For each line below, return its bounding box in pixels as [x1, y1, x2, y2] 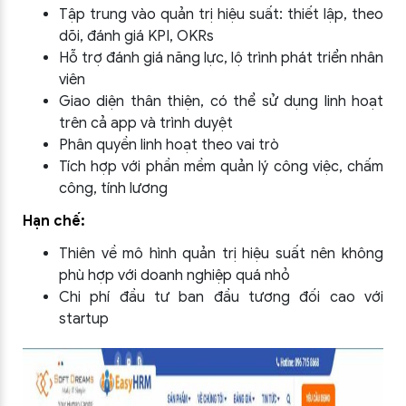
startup [59, 310, 109, 328]
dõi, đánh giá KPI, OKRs [59, 27, 214, 45]
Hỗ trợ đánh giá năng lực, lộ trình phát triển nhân [59, 49, 383, 67]
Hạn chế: [23, 212, 85, 230]
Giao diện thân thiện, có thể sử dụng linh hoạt [59, 92, 383, 111]
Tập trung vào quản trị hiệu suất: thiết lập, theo [59, 5, 383, 24]
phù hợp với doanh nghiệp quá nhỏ [59, 266, 290, 285]
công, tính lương [59, 179, 168, 198]
